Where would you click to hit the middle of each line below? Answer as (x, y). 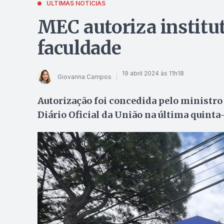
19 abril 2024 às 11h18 (153, 73)
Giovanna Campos (84, 76)
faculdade (79, 48)
